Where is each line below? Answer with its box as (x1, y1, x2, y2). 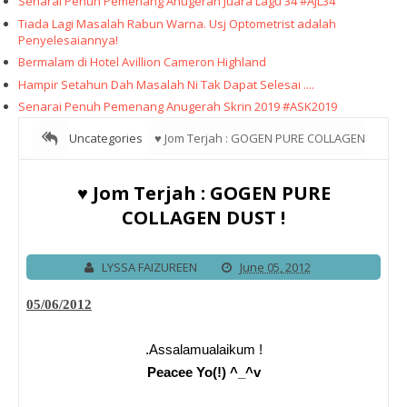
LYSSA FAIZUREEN (101, 259, 197, 276)
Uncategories (69, 130, 143, 147)
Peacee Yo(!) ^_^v (146, 364, 261, 381)
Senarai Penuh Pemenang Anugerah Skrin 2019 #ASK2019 (18, 98, 337, 114)
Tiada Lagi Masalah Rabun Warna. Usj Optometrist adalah (18, 15, 336, 32)
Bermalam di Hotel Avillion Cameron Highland (18, 54, 266, 70)
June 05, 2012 (239, 259, 311, 276)
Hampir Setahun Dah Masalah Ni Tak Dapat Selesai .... (18, 75, 314, 93)
